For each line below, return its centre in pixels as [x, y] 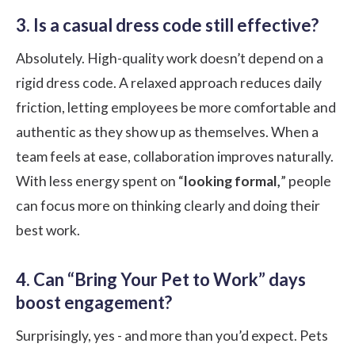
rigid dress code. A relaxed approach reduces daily [169, 82]
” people [306, 181]
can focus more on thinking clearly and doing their [168, 205]
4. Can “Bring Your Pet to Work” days [161, 279]
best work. [48, 230]
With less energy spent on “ [100, 181]
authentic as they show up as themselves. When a [167, 132]
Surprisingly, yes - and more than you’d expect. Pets [172, 335]
